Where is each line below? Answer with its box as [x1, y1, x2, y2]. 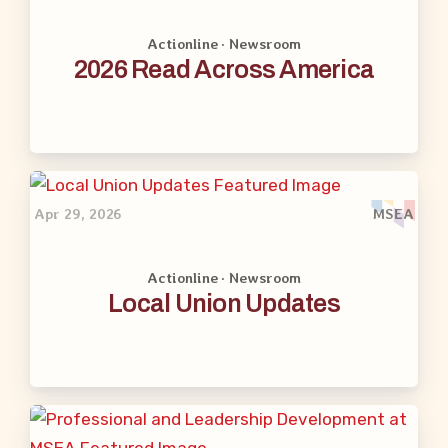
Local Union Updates [108, 290, 340, 318]
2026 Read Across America [73, 55, 375, 83]
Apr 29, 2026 [34, 204, 123, 223]
